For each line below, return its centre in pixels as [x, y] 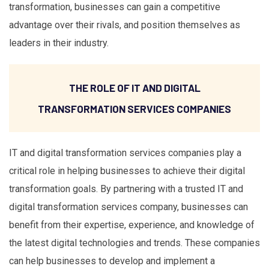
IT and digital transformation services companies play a [125, 153]
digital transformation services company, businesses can [128, 207]
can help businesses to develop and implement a [112, 261]
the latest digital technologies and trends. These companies [134, 243]
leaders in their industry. [59, 43]
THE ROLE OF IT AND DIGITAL [134, 87]
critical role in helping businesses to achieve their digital [127, 171]
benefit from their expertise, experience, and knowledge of [132, 225]
